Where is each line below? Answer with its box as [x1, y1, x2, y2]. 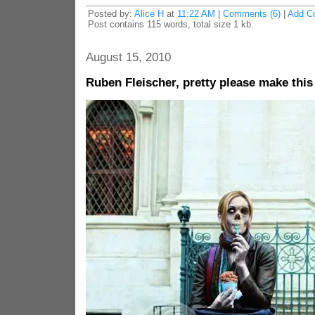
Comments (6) [222, 8, 281, 19]
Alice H [134, 8, 164, 19]
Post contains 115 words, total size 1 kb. [87, 19, 254, 30]
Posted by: [87, 8, 134, 19]
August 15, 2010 [85, 51, 171, 64]
